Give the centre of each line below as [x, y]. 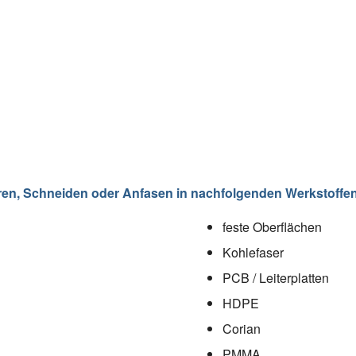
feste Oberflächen [272, 226]
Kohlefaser [253, 252]
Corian [242, 328]
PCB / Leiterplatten [276, 277]
